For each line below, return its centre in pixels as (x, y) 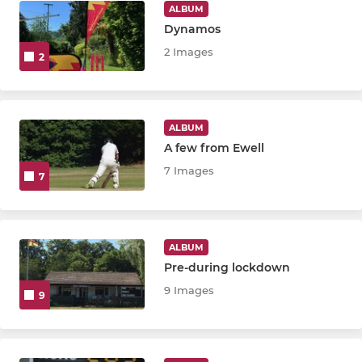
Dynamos (193, 29)
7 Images (189, 171)
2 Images (189, 51)
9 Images (189, 290)
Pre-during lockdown (227, 267)
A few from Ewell (215, 148)
